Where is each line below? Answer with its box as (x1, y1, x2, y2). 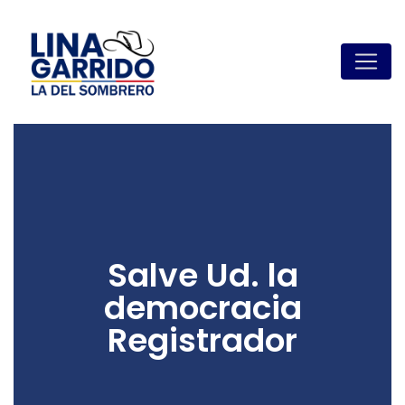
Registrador (108, 316, 297, 363)
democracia (103, 284, 302, 331)
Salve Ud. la (107, 251, 298, 298)
